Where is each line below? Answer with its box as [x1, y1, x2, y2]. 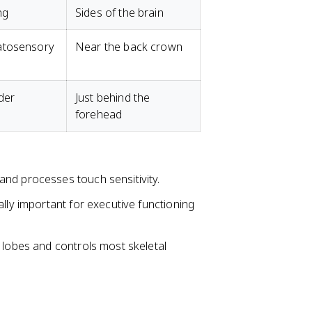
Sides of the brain [75, 5, 164, 20]
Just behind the [75, 90, 150, 105]
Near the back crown [75, 39, 182, 54]
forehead [75, 107, 123, 122]
